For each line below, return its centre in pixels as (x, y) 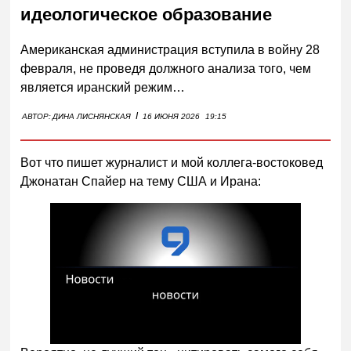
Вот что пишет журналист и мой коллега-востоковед (172, 162)
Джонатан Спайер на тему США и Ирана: (141, 181)
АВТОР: (37, 116)
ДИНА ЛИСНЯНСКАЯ (92, 116)
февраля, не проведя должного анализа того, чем (166, 68)
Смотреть (248, 237)
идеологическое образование (147, 15)
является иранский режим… (103, 87)
